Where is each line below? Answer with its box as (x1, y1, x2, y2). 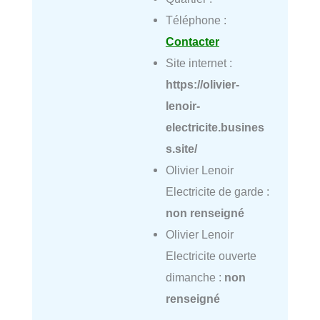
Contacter (165, 34, 219, 48)
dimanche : (165, 270, 224, 284)
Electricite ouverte (165, 249, 256, 262)
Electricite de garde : (165, 184, 269, 198)
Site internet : (165, 56, 232, 69)
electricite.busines (165, 120, 264, 134)
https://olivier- (165, 77, 239, 91)
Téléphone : (165, 13, 226, 26)
